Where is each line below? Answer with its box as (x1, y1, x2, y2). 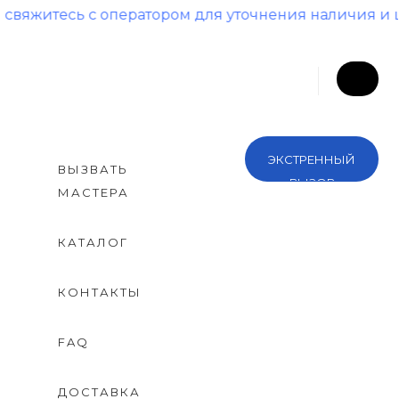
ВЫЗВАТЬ (58, 162, 129, 176)
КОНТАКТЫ (58, 285, 142, 299)
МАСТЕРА (58, 185, 130, 199)
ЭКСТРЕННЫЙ (268, 152, 356, 167)
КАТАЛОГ (58, 235, 129, 249)
